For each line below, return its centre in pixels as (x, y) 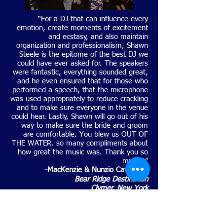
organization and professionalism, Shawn (82, 46)
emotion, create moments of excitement (82, 28)
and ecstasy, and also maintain (98, 37)
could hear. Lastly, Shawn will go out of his (80, 117)
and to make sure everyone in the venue (82, 108)
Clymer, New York (119, 188)
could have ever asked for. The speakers (83, 63)
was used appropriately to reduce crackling (79, 99)
